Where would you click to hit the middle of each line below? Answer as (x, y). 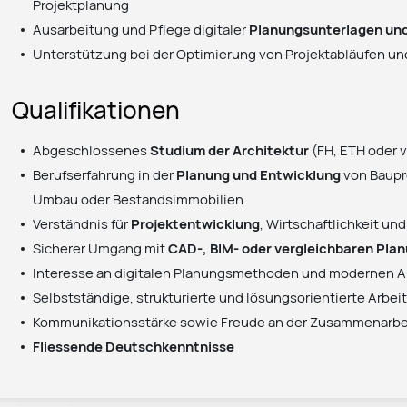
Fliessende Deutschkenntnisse (134, 347)
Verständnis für (82, 224)
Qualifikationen (96, 110)
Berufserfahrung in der (105, 175)
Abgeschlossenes (92, 150)
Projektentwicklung (196, 224)
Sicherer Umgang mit (101, 248)
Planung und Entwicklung (259, 175)
